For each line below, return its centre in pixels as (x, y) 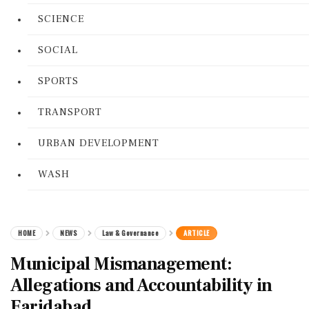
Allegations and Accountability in (141, 286)
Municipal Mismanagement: (121, 264)
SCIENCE (61, 19)
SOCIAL (58, 50)
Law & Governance (130, 233)
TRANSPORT (70, 112)
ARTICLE (197, 233)
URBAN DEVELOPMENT (99, 143)
